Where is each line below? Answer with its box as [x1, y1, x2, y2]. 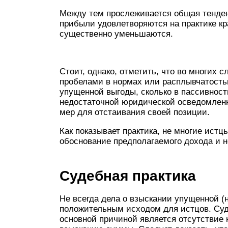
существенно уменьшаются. [60, 29, 173, 39]
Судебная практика [60, 168, 196, 184]
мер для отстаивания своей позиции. [60, 107, 210, 117]
